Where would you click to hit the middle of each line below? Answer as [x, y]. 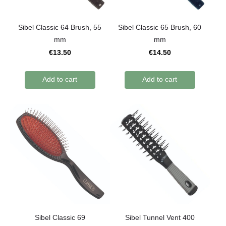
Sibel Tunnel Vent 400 [160, 217]
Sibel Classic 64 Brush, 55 [60, 27]
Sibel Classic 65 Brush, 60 [160, 27]
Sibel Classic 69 [60, 217]
